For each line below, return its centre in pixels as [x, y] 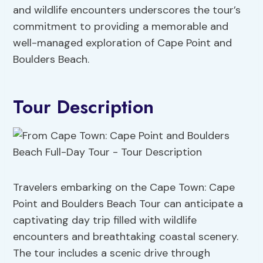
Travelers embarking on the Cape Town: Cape [124, 188]
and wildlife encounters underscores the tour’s [127, 10]
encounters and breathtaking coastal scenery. [126, 237]
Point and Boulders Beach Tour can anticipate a [128, 204]
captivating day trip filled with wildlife [105, 220]
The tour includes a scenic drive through [112, 253]
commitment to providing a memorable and [121, 27]
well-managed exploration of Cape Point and [123, 43]
